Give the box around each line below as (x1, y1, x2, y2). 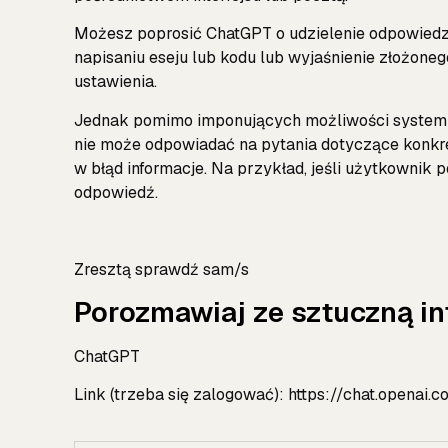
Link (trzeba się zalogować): (74, 384, 288, 406)
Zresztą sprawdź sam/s (74, 258, 249, 280)
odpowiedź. (74, 181, 158, 203)
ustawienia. (74, 71, 157, 93)
